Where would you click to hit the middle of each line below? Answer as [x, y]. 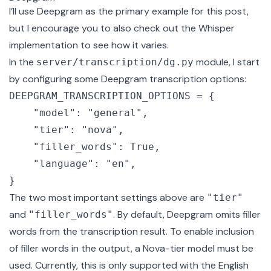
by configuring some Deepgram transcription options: [128, 79]
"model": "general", [21, 113]
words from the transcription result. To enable [113, 232]
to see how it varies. [123, 45]
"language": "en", [21, 164]
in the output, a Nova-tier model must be [161, 249]
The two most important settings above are [108, 198]
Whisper [217, 28]
